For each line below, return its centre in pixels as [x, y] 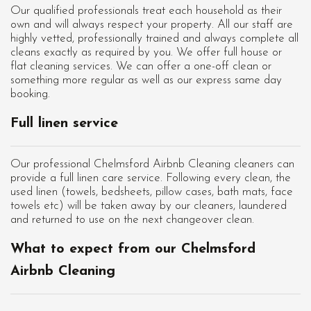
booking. [30, 94]
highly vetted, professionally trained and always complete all [154, 39]
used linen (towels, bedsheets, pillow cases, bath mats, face [152, 192]
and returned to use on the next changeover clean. [132, 220]
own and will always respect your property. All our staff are [152, 25]
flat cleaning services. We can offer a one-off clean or [141, 67]
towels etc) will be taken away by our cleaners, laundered [149, 206]
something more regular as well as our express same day [146, 81]
